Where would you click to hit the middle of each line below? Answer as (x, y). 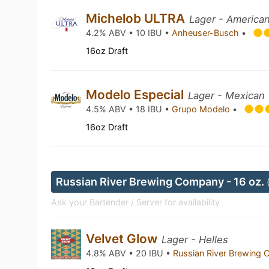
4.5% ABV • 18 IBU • (129, 109)
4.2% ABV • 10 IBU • (129, 33)
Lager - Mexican (227, 95)
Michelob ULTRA (137, 18)
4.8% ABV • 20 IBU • (130, 253)
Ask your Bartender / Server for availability (136, 202)
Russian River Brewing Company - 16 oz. (162, 182)
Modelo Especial (137, 95)
